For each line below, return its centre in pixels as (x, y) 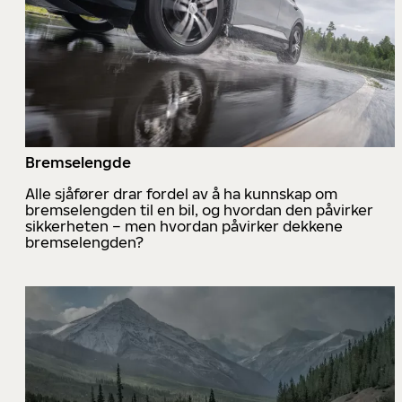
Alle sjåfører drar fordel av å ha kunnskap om (181, 193)
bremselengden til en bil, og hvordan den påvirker (199, 210)
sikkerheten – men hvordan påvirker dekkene (184, 226)
